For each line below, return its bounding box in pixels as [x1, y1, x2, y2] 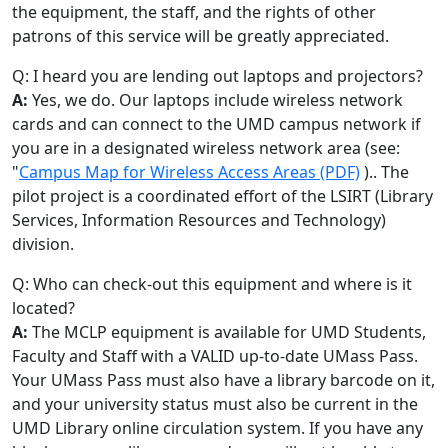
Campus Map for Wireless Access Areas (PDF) [19, 161, 360, 183]
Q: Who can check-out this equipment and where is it [12, 273, 412, 295]
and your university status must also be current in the [12, 393, 418, 415]
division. [12, 233, 74, 255]
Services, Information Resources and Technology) [12, 209, 386, 231]
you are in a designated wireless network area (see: [12, 137, 400, 159]
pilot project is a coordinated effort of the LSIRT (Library [12, 185, 433, 207]
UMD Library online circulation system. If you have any [12, 417, 423, 439]
